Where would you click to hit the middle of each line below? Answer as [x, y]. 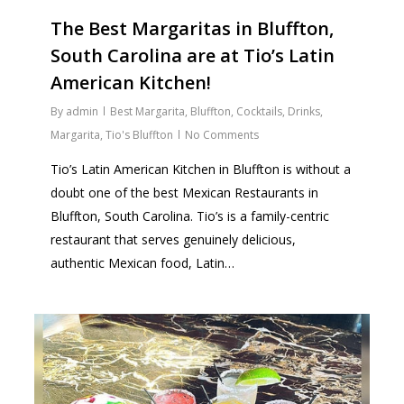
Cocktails [260, 111]
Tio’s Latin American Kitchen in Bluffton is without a [201, 169]
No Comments [222, 134]
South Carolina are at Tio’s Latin [193, 55]
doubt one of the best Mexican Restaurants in [185, 192]
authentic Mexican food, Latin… [143, 262]
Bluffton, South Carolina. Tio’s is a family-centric [190, 216]
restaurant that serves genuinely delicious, [174, 239]
